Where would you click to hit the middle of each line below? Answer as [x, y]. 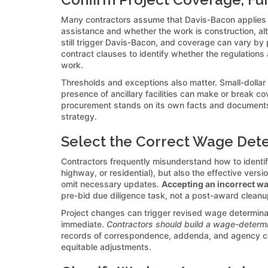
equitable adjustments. [106, 246]
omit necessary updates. [111, 184]
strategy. [79, 116]
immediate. [84, 224]
